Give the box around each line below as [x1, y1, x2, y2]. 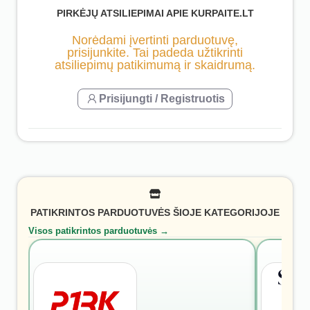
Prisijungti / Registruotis [99, 92, 225, 104]
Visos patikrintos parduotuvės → [28, 225, 169, 236]
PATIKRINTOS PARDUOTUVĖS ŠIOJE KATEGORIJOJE [30, 207, 280, 219]
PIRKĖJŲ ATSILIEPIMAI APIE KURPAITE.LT [56, 8, 254, 19]
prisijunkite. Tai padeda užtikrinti [67, 45, 243, 60]
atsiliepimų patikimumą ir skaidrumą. [55, 57, 255, 72]
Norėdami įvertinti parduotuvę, [72, 33, 238, 47]
